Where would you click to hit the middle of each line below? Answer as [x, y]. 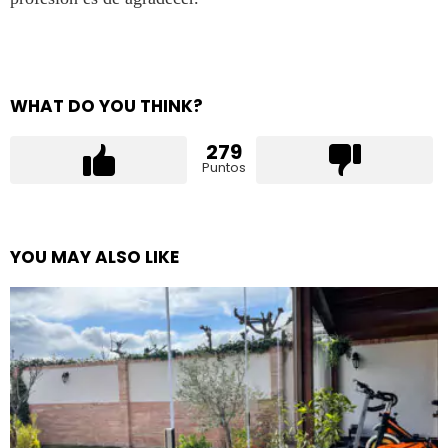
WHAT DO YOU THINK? [106, 106]
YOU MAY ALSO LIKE [94, 257]
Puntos [224, 168]
